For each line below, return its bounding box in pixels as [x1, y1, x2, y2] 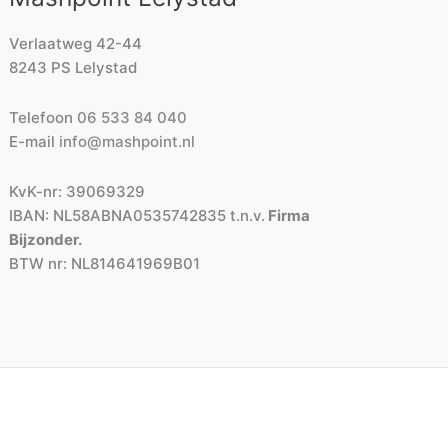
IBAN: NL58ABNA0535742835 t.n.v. [9, 206, 266, 226]
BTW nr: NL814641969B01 [9, 254, 201, 274]
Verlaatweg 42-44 [9, 33, 143, 53]
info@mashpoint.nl [59, 132, 196, 152]
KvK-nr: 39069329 [9, 182, 146, 202]
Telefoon [9, 108, 78, 128]
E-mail [9, 132, 60, 152]
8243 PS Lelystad [9, 57, 138, 77]
